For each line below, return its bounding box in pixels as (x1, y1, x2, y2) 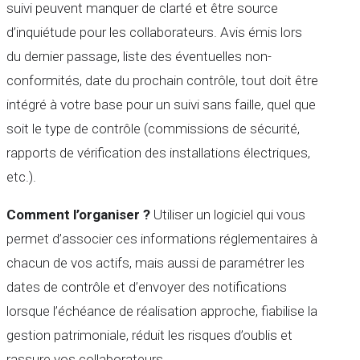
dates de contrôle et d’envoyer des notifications (6, 278, 287, 295)
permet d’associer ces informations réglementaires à (6, 230, 317, 247)
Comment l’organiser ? (6, 206, 150, 223)
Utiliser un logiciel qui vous (150, 206, 305, 223)
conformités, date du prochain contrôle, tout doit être (6, 72, 318, 88)
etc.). (6, 168, 36, 185)
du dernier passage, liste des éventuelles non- (6, 47, 272, 64)
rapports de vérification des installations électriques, (6, 144, 310, 161)
